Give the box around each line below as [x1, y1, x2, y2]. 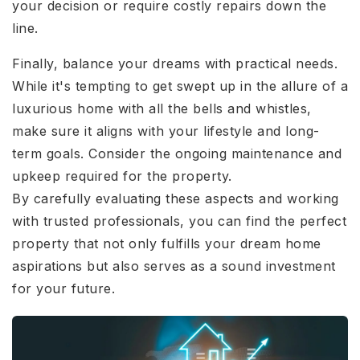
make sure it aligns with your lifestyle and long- [12, 123, 320, 140]
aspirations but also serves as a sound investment [12, 258, 336, 275]
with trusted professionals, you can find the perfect [12, 213, 346, 230]
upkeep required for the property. [12, 168, 232, 185]
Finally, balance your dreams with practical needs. [12, 55, 337, 72]
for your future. [12, 280, 115, 297]
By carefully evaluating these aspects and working [12, 190, 339, 207]
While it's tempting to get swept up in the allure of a [12, 78, 348, 95]
